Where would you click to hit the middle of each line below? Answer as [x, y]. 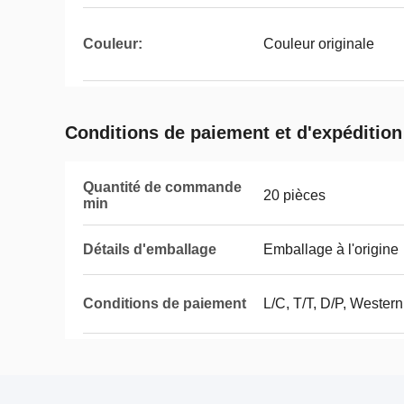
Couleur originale [319, 44]
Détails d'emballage [150, 249]
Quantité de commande [162, 187]
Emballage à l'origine [331, 249]
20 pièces [294, 195]
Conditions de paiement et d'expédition [234, 133]
